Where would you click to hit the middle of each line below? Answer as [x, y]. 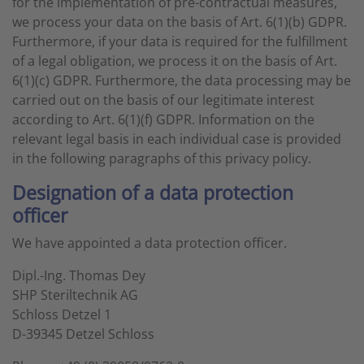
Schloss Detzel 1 [62, 314]
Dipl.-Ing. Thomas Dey [79, 275]
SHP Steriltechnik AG [75, 295]
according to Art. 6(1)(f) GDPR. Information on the [163, 119]
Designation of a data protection [153, 193]
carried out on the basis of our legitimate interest [163, 100]
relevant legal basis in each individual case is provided [177, 139]
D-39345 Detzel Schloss [83, 334]
